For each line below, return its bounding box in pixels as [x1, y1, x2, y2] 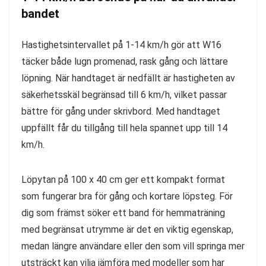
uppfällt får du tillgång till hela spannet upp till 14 [21, 122, 227, 134]
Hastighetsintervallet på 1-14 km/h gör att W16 [21, 39, 221, 50]
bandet [21, 6, 59, 21]
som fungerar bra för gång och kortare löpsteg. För [21, 190, 233, 202]
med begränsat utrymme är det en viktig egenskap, [21, 223, 233, 235]
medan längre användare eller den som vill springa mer [21, 240, 245, 252]
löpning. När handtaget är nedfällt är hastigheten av [21, 72, 235, 84]
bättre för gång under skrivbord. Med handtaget [21, 105, 220, 117]
